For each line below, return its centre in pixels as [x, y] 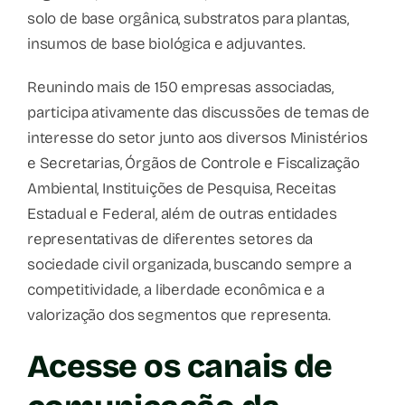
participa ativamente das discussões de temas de [199, 112]
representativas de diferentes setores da [170, 239]
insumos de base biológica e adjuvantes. [166, 43]
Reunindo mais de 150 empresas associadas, [181, 87]
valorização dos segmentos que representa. [179, 315]
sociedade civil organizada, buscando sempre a [189, 264]
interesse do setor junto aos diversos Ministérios [198, 137]
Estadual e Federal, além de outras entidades [182, 213]
